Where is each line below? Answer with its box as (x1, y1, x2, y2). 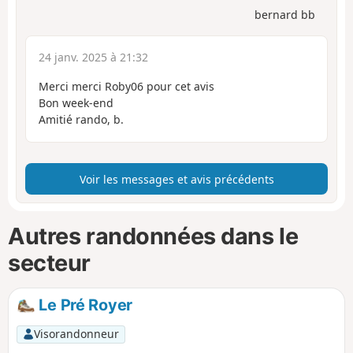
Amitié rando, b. (39, 112, 124, 128)
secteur (8, 248, 91, 277)
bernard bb (255, 7, 315, 23)
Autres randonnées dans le (8, 221, 299, 250)
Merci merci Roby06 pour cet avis (39, 79, 214, 95)
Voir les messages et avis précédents (79, 171, 274, 187)
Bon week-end (39, 95, 113, 111)
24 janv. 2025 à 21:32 (39, 50, 148, 65)
